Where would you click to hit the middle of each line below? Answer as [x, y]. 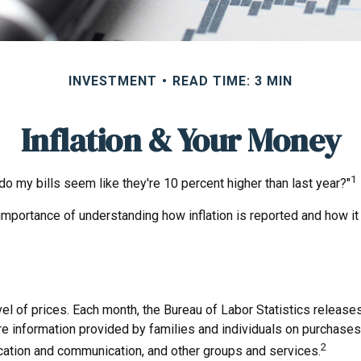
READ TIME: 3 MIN [232, 81]
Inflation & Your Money [180, 141]
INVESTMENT [113, 81]
